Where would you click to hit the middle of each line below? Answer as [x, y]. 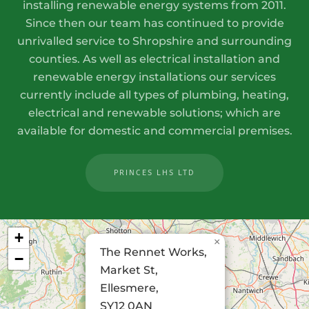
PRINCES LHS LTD [154, 173]
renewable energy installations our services [154, 77]
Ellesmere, [129, 288]
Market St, [129, 270]
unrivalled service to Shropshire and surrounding [154, 41]
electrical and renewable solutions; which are [154, 113]
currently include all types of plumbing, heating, [154, 95]
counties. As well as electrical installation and [154, 59]
